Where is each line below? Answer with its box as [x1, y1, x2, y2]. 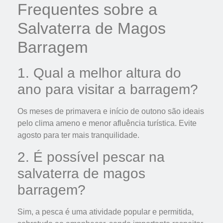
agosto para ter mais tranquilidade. [17, 131, 139, 140]
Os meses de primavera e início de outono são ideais [17, 107, 204, 116]
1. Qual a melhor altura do [17, 65, 181, 81]
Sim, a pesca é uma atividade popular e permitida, [17, 207, 194, 216]
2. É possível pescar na [17, 149, 165, 165]
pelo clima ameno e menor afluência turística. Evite [17, 119, 197, 128]
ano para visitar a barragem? [17, 82, 198, 98]
